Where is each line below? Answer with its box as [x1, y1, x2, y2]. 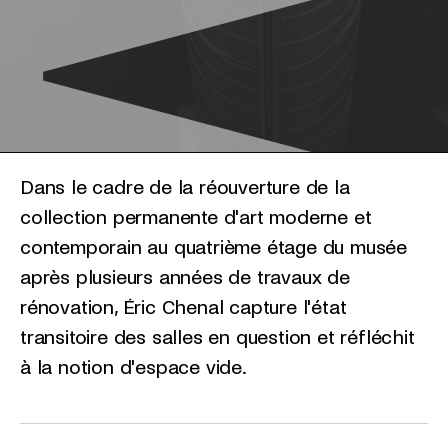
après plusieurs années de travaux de [20, 267, 350, 288]
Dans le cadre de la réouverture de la [20, 177, 350, 198]
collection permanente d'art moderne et [20, 207, 372, 228]
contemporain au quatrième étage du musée [20, 237, 407, 258]
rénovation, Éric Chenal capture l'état [20, 297, 347, 318]
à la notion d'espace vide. [20, 357, 247, 378]
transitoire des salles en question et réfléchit [20, 327, 415, 348]
